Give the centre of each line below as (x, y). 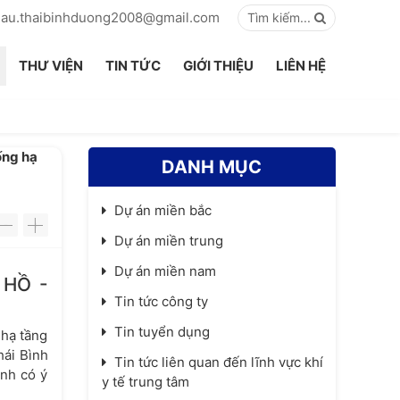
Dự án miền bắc (162, 210)
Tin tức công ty (161, 301)
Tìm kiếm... (279, 17)
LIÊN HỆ (301, 66)
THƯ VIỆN (51, 66)
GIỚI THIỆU (218, 66)
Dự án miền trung (168, 241)
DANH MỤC (212, 167)
